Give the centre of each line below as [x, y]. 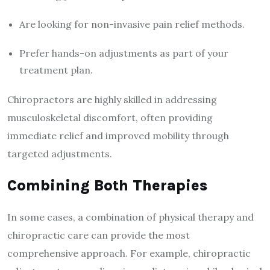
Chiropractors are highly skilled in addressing [112, 100]
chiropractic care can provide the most [99, 235]
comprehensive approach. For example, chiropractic [129, 253]
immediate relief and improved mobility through [118, 136]
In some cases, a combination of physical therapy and [130, 217]
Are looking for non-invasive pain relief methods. [132, 24]
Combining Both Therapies [107, 186]
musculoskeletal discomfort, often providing [110, 118]
